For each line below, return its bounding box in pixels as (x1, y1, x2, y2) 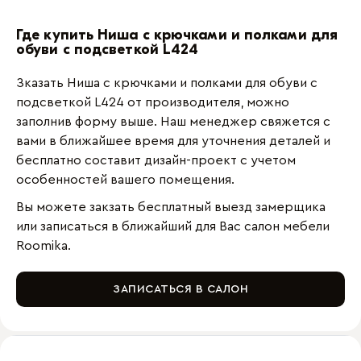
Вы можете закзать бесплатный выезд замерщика (16, 201, 326, 214)
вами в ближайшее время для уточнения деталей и (16, 135, 330, 147)
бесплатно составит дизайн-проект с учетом (16, 154, 296, 167)
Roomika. (16, 239, 71, 252)
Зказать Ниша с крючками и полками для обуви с (16, 77, 317, 89)
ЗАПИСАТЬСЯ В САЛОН (113, 284, 248, 295)
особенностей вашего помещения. (16, 173, 234, 186)
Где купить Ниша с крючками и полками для (16, 27, 338, 44)
